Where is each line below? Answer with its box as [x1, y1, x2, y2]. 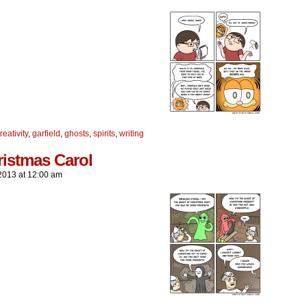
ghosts [64, 129, 89, 138]
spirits [93, 129, 115, 138]
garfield [32, 129, 60, 138]
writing [119, 129, 144, 138]
